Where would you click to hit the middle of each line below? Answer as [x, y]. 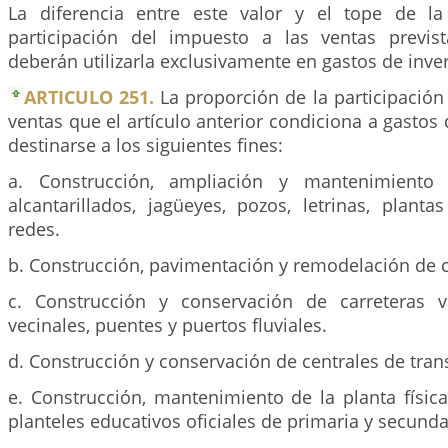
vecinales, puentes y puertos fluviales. [167, 324]
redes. [34, 228]
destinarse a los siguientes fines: [145, 144]
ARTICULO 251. [89, 96]
